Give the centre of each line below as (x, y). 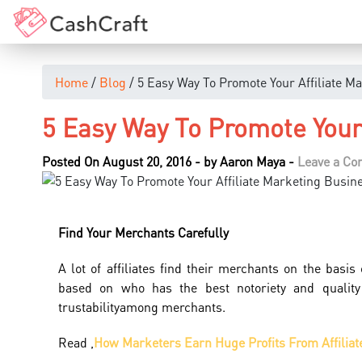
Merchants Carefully (172, 233)
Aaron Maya (253, 162)
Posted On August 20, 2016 (117, 162)
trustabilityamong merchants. (142, 307)
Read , (76, 343)
